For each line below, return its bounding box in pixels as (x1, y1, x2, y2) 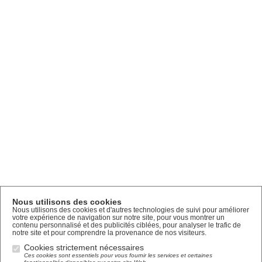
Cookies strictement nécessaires (24, 243, 144, 252)
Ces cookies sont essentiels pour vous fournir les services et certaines (24, 252, 212, 258)
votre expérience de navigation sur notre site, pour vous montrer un (12, 213, 225, 222)
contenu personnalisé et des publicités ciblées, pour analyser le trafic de (12, 221, 241, 229)
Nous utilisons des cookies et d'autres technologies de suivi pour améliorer (12, 206, 249, 214)
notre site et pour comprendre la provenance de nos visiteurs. (12, 229, 206, 237)
